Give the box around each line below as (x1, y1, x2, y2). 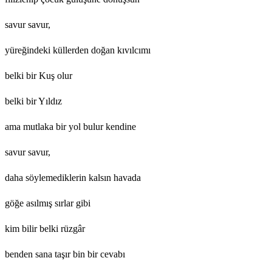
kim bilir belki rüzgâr (5, 223, 85, 234)
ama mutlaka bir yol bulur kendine (5, 121, 136, 132)
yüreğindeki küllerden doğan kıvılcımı (5, 44, 151, 55)
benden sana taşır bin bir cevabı (5, 248, 125, 259)
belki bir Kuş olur (5, 70, 72, 81)
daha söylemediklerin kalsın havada (5, 172, 141, 183)
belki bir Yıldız (5, 95, 62, 106)
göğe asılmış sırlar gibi (5, 197, 90, 208)
